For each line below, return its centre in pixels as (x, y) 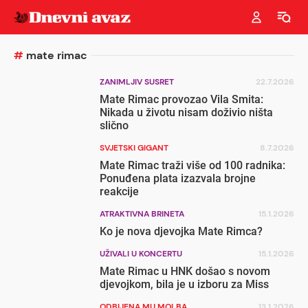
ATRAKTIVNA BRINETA (142, 214)
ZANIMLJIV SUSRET (137, 82)
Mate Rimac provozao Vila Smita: (182, 99)
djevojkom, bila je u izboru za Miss (185, 284)
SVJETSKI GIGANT (134, 148)
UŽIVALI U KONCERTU (141, 254)
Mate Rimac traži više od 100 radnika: (193, 165)
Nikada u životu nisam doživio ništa (187, 112)
